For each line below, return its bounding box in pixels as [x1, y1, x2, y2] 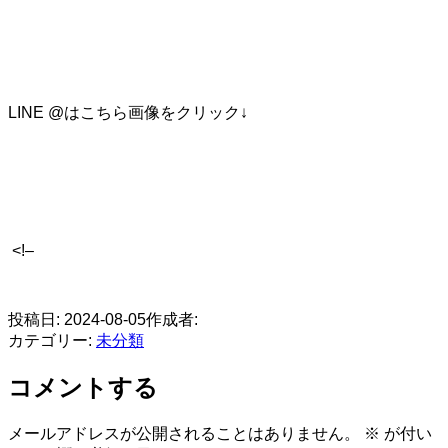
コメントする [8, 373, 158, 401]
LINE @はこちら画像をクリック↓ [8, 103, 248, 121]
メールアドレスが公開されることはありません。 [8, 424, 360, 442]
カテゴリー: [8, 331, 96, 349]
